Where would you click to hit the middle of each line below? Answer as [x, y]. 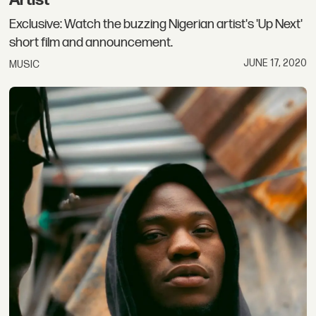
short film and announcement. [91, 42]
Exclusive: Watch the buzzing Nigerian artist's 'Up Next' [156, 24]
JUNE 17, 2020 [275, 63]
